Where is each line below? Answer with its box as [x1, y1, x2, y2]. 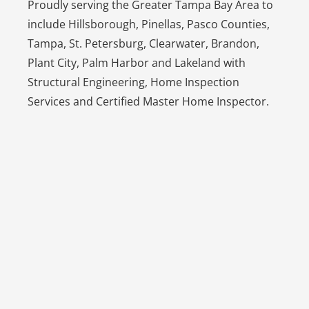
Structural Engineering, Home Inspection [27, 74, 239, 90]
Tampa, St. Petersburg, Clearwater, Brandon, [27, 36, 259, 52]
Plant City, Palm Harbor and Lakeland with [27, 55, 246, 71]
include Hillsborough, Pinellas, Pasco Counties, [27, 17, 270, 32]
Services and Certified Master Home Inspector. [27, 94, 272, 110]
